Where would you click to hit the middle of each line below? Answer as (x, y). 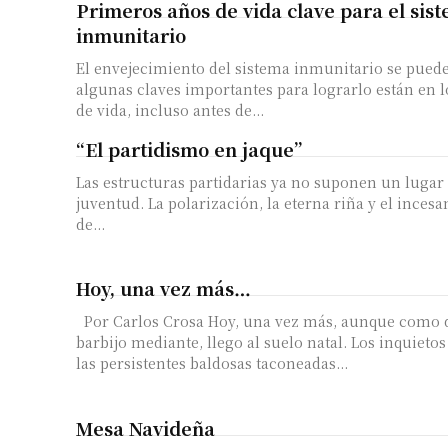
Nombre (406, 352)
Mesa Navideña (145, 427)
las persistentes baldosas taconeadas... (212, 363)
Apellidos (409, 419)
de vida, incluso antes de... (170, 110)
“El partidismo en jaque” (189, 149)
